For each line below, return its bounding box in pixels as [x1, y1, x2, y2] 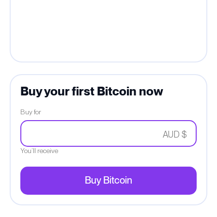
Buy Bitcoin [85, 176, 132, 186]
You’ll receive [20, 147, 58, 155]
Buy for [20, 108, 41, 116]
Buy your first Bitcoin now [20, 86, 163, 98]
